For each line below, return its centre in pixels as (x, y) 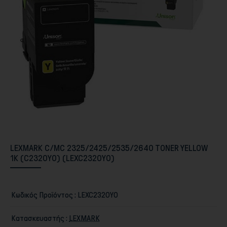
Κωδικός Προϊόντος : (44, 195)
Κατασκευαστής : (39, 218)
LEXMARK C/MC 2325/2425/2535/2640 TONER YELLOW (109, 148)
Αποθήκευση (70, 180)
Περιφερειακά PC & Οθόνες (91, 78)
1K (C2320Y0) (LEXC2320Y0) (62, 158)
